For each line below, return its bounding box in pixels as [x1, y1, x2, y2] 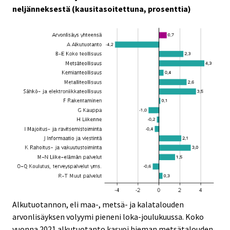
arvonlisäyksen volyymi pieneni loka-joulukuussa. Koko [12, 211, 204, 222]
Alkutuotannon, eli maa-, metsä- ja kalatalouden [12, 199, 184, 209]
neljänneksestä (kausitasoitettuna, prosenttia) [12, 3, 191, 14]
